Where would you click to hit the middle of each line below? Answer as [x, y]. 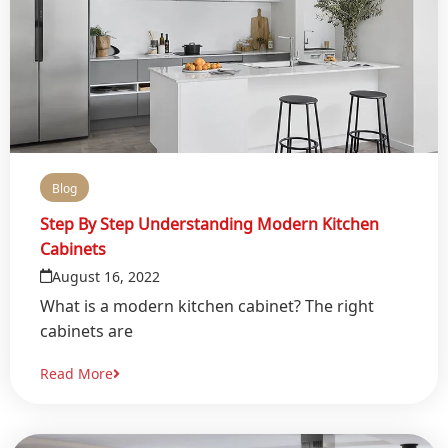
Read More [76, 372]
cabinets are [86, 329]
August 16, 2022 [106, 275]
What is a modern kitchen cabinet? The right [207, 304]
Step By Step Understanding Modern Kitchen [209, 222]
